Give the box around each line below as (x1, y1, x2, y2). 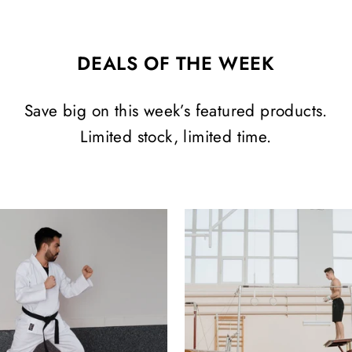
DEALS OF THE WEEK (77, 50, 275, 78)
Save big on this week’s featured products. (24, 99, 328, 123)
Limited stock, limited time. (80, 125, 272, 149)
